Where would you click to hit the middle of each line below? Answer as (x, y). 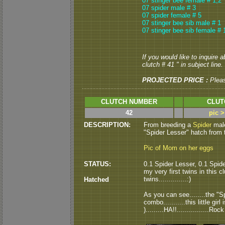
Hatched (96, 180)
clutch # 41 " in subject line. (183, 65)
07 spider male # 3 (169, 8)
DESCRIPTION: (107, 125)
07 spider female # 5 (172, 15)
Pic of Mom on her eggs (179, 148)
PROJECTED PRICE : (175, 80)
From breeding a (168, 125)
